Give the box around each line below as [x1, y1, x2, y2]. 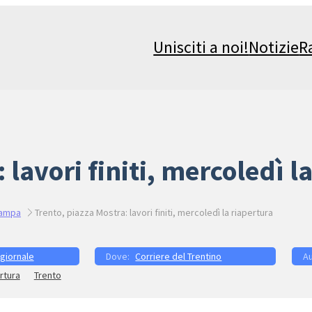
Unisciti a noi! [153, 36, 249, 58]
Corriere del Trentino [135, 250, 222, 263]
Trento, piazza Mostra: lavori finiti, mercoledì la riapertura [34, 206, 273, 219]
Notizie [249, 36, 299, 58]
